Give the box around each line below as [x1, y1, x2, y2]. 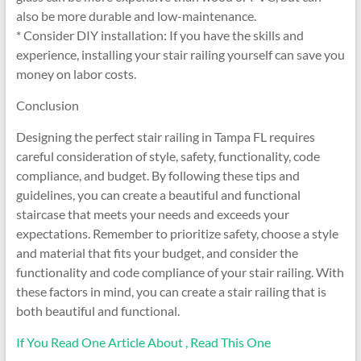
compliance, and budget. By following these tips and [15, 168, 300, 184]
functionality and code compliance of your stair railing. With [15, 264, 344, 280]
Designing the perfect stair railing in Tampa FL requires [15, 129, 315, 145]
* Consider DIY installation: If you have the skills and [15, 27, 304, 44]
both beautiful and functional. [15, 303, 180, 319]
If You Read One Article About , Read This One [15, 334, 271, 351]
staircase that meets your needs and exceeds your [15, 206, 289, 222]
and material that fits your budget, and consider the [15, 245, 298, 261]
